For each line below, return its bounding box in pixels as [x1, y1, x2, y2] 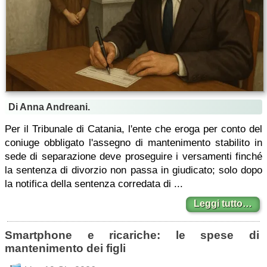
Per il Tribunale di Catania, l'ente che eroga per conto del [5, 123, 262, 135]
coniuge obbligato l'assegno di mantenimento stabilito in [5, 137, 262, 148]
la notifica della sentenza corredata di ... [5, 178, 183, 190]
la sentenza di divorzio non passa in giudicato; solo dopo [5, 164, 262, 176]
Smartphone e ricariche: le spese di [5, 229, 259, 241]
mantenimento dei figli [5, 242, 126, 254]
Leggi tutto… [194, 198, 252, 209]
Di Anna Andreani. [8, 102, 90, 112]
